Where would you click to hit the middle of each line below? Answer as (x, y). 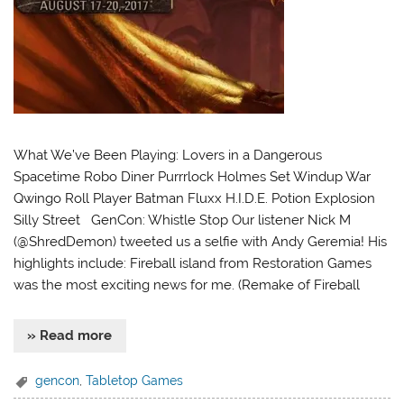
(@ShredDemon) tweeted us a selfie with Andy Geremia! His (201, 241)
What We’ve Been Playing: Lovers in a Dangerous (168, 155)
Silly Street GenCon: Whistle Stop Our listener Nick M (183, 220)
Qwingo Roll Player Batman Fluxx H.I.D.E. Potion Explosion (195, 198)
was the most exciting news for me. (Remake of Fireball (187, 285)
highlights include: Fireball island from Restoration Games (193, 263)
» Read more (70, 336)
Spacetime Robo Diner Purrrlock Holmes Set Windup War (193, 176)
